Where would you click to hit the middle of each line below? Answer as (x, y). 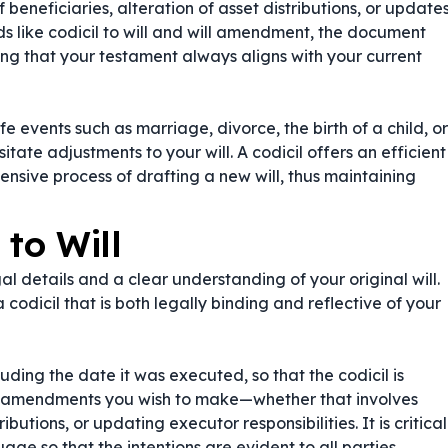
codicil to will (98, 32)
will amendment (248, 32)
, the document (368, 32)
